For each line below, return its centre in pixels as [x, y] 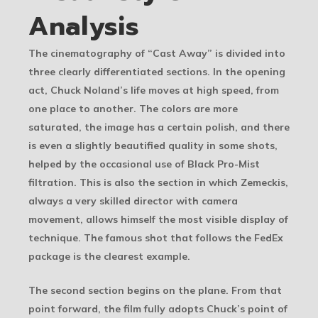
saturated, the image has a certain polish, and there [159, 127]
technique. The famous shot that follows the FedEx [156, 237]
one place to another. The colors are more [133, 108]
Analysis [84, 26]
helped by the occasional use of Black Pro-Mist [144, 164]
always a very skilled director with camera [133, 201]
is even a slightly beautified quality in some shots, [153, 145]
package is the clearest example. [109, 256]
